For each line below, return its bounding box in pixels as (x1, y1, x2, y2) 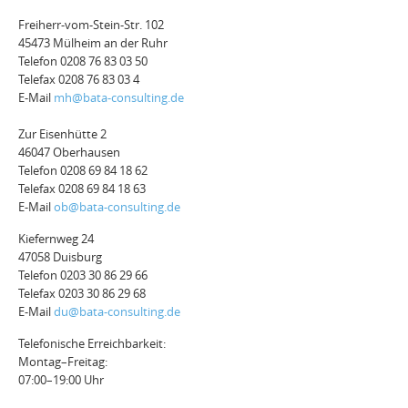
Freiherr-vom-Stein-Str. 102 (18, 18, 165, 32)
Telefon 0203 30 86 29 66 (18, 269, 148, 282)
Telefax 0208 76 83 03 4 (18, 73, 140, 87)
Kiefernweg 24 (18, 232, 95, 246)
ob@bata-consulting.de (54, 200, 181, 214)
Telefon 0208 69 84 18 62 (18, 164, 148, 178)
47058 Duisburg (18, 250, 103, 264)
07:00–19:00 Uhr (18, 373, 105, 387)
